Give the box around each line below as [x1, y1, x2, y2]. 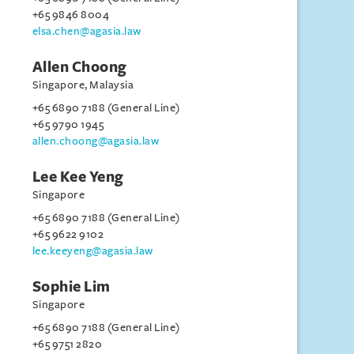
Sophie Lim [32, 279, 111, 295]
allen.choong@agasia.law [32, 135, 160, 147]
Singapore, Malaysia [32, 79, 134, 91]
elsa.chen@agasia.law [32, 25, 141, 37]
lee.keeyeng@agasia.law [32, 245, 153, 257]
